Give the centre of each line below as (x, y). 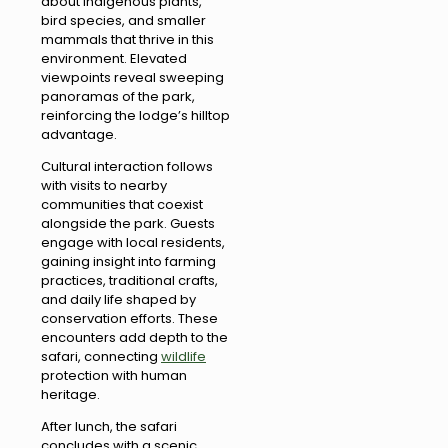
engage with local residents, (133, 243)
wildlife (183, 357)
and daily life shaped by (118, 300)
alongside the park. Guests (128, 224)
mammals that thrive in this (127, 40)
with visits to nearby (104, 186)
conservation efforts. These (129, 319)
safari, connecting (101, 357)
